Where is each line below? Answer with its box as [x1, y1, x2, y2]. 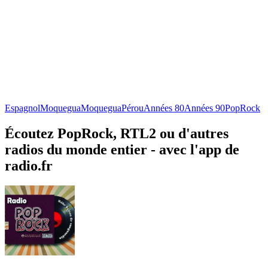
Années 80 [144, 102, 184, 113]
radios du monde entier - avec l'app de [5, 141, 239, 157]
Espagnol [5, 102, 40, 113]
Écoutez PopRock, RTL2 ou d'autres [5, 125, 229, 141]
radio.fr [5, 157, 53, 173]
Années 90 [184, 102, 225, 113]
